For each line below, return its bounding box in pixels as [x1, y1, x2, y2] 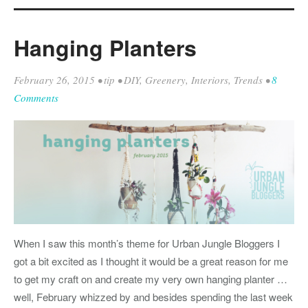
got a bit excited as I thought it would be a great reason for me [14, 254, 288, 269]
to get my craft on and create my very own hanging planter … [14, 272, 287, 287]
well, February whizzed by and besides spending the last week [14, 289, 293, 305]
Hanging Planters [14, 32, 197, 64]
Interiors [191, 73, 228, 87]
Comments [14, 91, 58, 105]
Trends [234, 73, 263, 87]
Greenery [145, 73, 186, 87]
